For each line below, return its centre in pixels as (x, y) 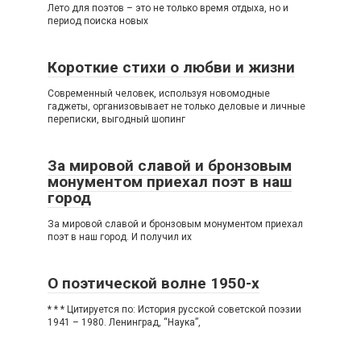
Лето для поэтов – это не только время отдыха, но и (168, 8)
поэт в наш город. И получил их (120, 237)
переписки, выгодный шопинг (116, 120)
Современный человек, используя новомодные (159, 94)
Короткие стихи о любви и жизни (171, 68)
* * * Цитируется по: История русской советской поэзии (174, 310)
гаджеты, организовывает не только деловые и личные (176, 107)
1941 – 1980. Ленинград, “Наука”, (124, 323)
